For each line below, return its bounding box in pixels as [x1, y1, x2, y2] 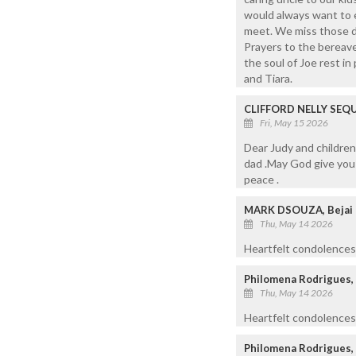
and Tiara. [244, 71, 292, 85]
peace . [244, 172, 279, 186]
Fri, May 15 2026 [260, 116, 328, 129]
